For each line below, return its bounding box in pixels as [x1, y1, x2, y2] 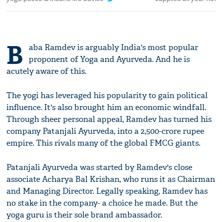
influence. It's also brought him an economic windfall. [6, 102, 207, 112]
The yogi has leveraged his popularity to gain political [6, 90, 208, 101]
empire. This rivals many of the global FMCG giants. [6, 137, 201, 148]
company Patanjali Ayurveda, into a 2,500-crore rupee [6, 125, 205, 136]
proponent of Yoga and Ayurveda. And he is [29, 54, 190, 64]
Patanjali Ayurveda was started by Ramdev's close [6, 162, 193, 172]
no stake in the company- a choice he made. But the [6, 197, 198, 208]
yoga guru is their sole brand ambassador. [6, 209, 163, 220]
